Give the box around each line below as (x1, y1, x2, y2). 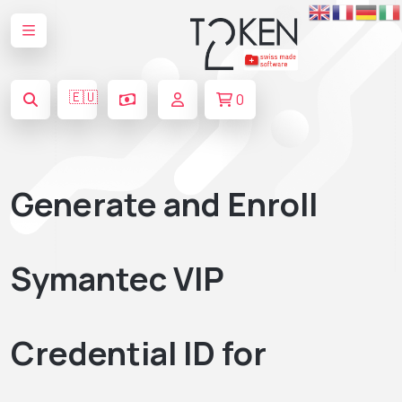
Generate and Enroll (11, 181, 318, 226)
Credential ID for (11, 330, 267, 375)
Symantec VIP (11, 256, 224, 301)
